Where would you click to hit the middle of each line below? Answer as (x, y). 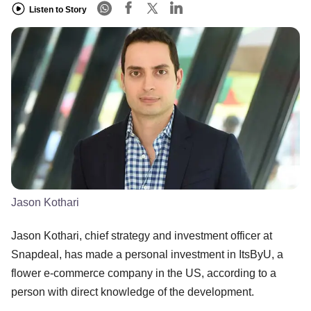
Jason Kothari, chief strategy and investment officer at (142, 235)
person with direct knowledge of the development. (133, 292)
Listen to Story (58, 9)
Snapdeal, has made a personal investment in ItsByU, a (147, 254)
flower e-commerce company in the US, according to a (144, 273)
